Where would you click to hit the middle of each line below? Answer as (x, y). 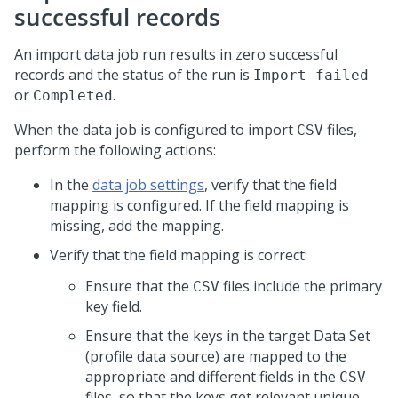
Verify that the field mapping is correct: (179, 255)
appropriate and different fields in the (212, 377)
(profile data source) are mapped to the (216, 356)
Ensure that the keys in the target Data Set (228, 336)
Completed (73, 96)
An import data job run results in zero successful (176, 54)
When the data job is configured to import (155, 130)
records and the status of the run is (134, 75)
